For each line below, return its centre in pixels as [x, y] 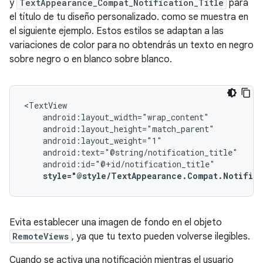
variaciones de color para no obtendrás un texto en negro [131, 45]
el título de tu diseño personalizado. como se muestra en [129, 17]
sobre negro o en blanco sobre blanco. [91, 59]
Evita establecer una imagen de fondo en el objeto [116, 222]
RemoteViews [41, 236]
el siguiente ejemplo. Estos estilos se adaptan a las [117, 31]
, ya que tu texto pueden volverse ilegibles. [161, 237]
